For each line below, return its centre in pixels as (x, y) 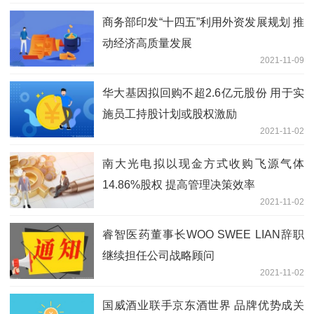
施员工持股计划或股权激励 (170, 114)
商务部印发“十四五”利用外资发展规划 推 (203, 22)
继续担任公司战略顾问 (158, 255)
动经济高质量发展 (147, 43)
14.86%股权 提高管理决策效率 (179, 184)
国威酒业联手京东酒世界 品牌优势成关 (203, 305)
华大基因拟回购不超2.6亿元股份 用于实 (203, 93)
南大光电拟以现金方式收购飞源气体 (203, 163)
